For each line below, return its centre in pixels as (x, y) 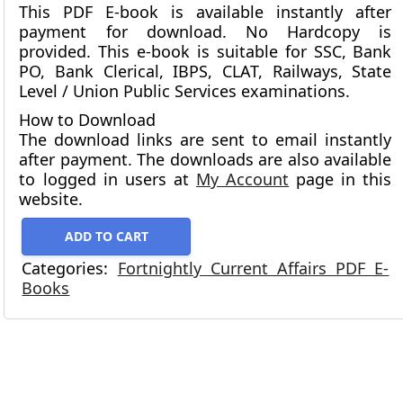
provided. (55, 52)
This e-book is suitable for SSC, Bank (242, 52)
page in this (340, 179)
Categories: (70, 269)
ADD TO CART (106, 237)
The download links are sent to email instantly (206, 140)
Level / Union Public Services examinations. (185, 91)
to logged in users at (108, 179)
